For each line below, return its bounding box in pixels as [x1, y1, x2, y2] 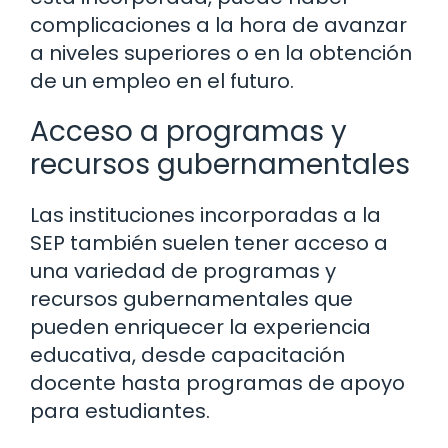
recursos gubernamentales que [30, 284, 353, 313]
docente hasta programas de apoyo [30, 368, 405, 397]
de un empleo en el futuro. [30, 66, 294, 95]
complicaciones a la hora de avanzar [30, 10, 407, 39]
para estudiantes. [30, 396, 210, 425]
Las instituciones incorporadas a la [30, 200, 381, 229]
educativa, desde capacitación [30, 340, 345, 369]
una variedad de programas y [30, 256, 336, 285]
